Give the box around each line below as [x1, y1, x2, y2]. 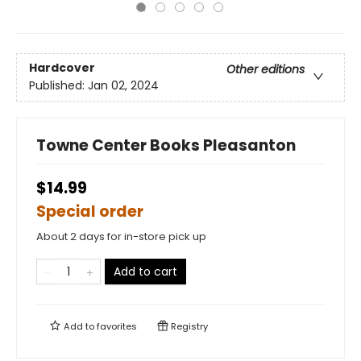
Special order [36, 201, 143, 222]
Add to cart [114, 263, 177, 280]
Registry [168, 320, 208, 333]
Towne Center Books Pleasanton [36, 135, 296, 156]
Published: [29, 77, 88, 94]
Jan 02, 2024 [88, 77, 159, 94]
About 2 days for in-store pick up [36, 229, 206, 244]
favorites [97, 320, 137, 333]
